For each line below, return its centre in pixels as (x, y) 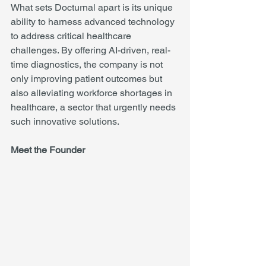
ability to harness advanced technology (94, 22)
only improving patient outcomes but (88, 79)
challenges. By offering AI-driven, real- (91, 50)
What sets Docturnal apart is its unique (93, 7)
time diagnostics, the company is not (88, 64)
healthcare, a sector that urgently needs (94, 107)
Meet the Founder (48, 150)
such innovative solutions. (65, 121)
